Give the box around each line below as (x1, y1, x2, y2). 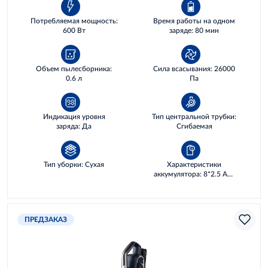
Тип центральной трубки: (152, 112, 236, 121)
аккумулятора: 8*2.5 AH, (154, 169, 234, 178)
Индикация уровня (42, 112, 105, 121)
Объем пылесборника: (36, 64, 112, 73)
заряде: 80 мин (169, 26, 219, 35)
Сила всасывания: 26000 (153, 64, 235, 73)
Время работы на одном (153, 16, 235, 25)
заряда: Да (56, 121, 92, 130)
